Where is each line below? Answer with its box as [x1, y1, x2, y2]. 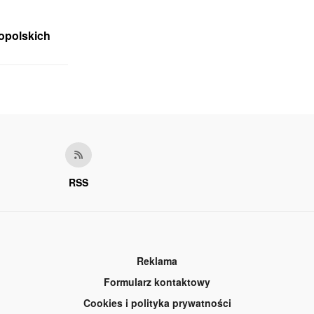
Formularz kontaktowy [104, 274, 210, 289]
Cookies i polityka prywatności [83, 295, 231, 310]
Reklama [137, 253, 177, 268]
